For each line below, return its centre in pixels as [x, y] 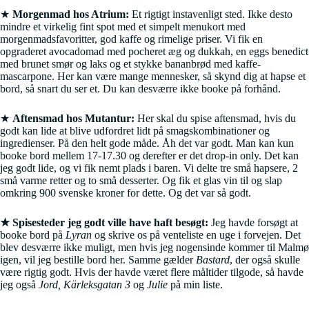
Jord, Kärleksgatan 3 [83, 285]
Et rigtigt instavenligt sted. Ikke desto [211, 14]
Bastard [213, 260]
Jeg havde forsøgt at [253, 223]
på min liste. [195, 285]
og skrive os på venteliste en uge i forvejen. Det [196, 235]
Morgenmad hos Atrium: [71, 14]
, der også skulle [265, 260]
